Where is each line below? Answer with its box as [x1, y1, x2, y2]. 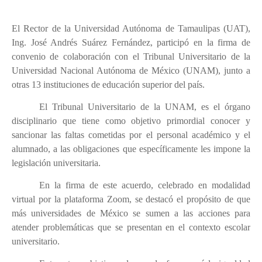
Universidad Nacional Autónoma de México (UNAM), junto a [12, 65, 250, 75]
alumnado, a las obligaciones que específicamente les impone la [12, 144, 250, 154]
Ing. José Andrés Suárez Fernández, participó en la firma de [12, 37, 250, 47]
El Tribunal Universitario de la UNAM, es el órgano [39, 102, 250, 112]
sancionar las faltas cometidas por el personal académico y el [12, 130, 250, 140]
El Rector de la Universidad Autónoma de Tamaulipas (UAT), [12, 23, 250, 33]
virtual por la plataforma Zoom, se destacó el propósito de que [12, 194, 250, 204]
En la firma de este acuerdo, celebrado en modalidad [39, 180, 250, 190]
